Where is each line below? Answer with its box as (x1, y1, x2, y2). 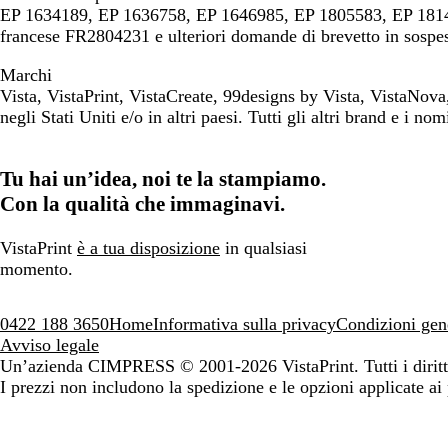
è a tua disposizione (77, 238, 220, 259)
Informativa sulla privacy (153, 314, 336, 334)
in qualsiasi (220, 238, 307, 259)
